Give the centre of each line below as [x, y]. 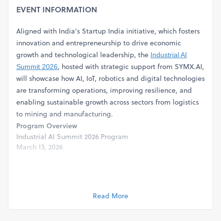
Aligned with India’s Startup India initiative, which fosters [108, 31]
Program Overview [47, 126]
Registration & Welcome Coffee [66, 178]
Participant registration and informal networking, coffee [106, 188]
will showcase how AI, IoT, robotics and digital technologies [110, 78]
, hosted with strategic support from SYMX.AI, [131, 67]
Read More [110, 196]
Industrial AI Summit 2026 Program [72, 137]
